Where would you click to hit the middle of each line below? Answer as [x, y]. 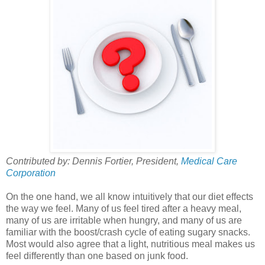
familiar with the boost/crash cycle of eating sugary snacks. [128, 232]
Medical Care [209, 161]
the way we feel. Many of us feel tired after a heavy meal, [124, 208]
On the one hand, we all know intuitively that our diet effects [130, 196]
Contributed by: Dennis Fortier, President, [93, 161]
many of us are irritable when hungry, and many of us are [124, 220]
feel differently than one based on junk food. [97, 256]
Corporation [31, 173]
